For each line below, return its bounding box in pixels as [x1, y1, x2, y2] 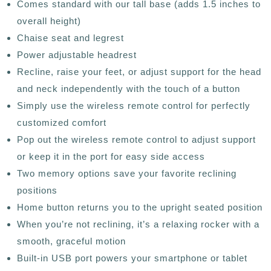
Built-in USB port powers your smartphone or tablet [17, 252, 247, 263]
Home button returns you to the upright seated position [17, 201, 263, 212]
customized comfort [17, 117, 106, 128]
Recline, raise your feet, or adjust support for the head [17, 66, 261, 77]
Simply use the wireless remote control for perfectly [17, 100, 250, 111]
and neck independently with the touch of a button [17, 83, 240, 94]
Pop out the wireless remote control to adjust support [17, 134, 256, 145]
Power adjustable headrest [17, 49, 137, 60]
